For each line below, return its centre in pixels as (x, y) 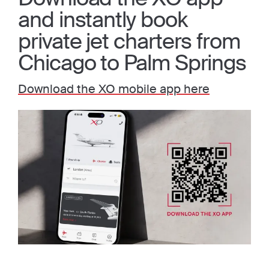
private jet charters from (129, 41)
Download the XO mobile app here (114, 89)
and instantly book (103, 20)
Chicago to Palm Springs (132, 63)
